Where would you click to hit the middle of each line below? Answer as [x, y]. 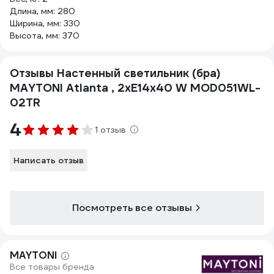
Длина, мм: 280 [43, 11]
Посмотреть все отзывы [132, 208]
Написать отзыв [49, 160]
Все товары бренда [52, 267]
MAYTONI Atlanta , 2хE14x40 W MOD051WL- [135, 88]
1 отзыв [110, 130]
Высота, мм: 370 [45, 35]
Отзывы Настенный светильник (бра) [115, 73]
